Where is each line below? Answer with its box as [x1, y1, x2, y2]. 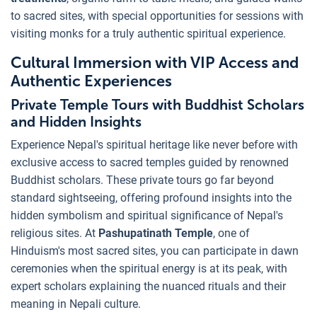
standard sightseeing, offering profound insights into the [11, 191, 292, 205]
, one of [213, 226, 250, 241]
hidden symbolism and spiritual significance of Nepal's [11, 209, 283, 223]
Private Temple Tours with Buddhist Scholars [11, 96, 304, 114]
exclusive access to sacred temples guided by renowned [11, 156, 289, 170]
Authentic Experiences [11, 71, 172, 91]
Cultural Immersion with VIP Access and [11, 53, 299, 73]
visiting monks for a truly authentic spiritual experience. [11, 27, 286, 41]
